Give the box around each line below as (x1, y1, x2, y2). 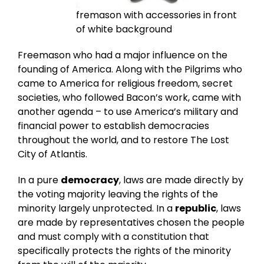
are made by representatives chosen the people (18, 215, 245, 229)
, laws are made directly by (119, 173, 243, 187)
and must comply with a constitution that (18, 229, 209, 243)
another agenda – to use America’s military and (18, 104, 238, 118)
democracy (61, 173, 119, 187)
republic (175, 201, 216, 215)
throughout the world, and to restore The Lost (18, 133, 229, 147)
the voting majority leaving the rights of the (18, 187, 218, 201)
